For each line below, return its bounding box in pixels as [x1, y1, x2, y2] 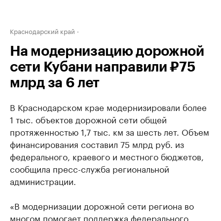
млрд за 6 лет [10, 76, 100, 90]
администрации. [10, 174, 76, 187]
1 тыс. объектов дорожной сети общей [10, 112, 167, 125]
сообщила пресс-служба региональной [10, 162, 169, 175]
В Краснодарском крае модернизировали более [10, 100, 207, 113]
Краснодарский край [10, 26, 75, 36]
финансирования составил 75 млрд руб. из [10, 137, 184, 150]
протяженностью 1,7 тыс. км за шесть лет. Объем [10, 125, 209, 138]
